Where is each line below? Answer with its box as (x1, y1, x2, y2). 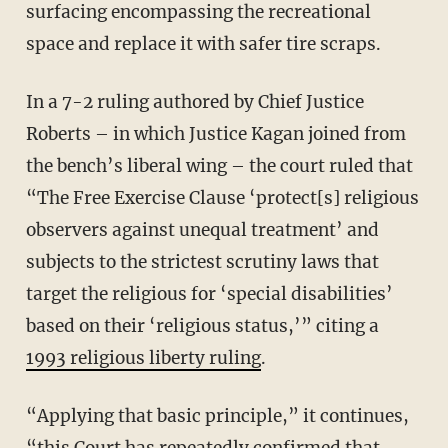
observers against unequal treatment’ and (25, 219, 379, 242)
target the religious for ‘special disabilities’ (25, 283, 393, 306)
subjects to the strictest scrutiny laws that (25, 251, 379, 274)
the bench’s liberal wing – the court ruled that (25, 155, 413, 178)
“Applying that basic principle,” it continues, (25, 405, 49, 428)
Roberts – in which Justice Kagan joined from (25, 123, 406, 146)
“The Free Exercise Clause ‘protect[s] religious (25, 187, 419, 210)
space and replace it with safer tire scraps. (25, 33, 381, 56)
